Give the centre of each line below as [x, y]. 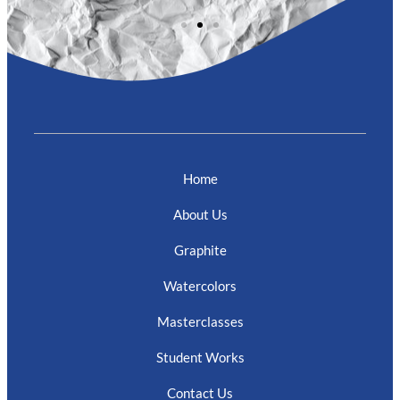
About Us [200, 215]
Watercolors [200, 286]
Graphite [200, 250]
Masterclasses [200, 322]
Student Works [200, 358]
